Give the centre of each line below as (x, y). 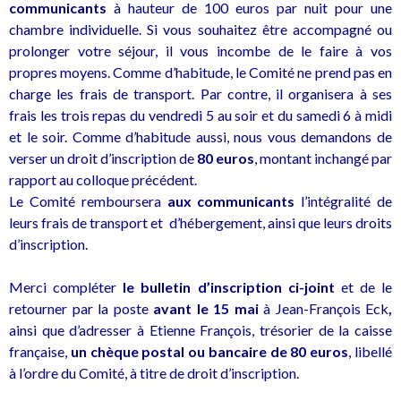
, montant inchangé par (323, 158)
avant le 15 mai (203, 309)
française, (40, 352)
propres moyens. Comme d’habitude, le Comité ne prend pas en (200, 73)
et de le (363, 287)
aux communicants (231, 201)
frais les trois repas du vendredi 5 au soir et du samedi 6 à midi (200, 115)
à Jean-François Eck (323, 309)
